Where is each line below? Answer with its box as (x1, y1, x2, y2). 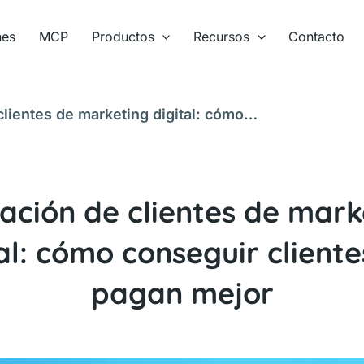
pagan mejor (90, 275, 274, 311)
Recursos (193, 28, 250, 45)
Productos (91, 28, 154, 45)
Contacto (288, 28, 345, 45)
